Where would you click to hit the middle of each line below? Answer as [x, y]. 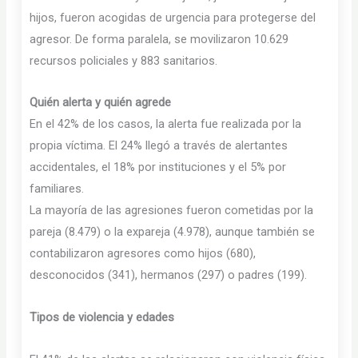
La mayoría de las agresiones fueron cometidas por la [172, 211]
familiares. [57, 189]
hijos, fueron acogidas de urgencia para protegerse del [173, 17]
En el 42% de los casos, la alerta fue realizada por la [166, 124]
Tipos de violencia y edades [102, 318]
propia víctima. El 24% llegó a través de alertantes [159, 146]
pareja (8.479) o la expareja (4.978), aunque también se [173, 232]
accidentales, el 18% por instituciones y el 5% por [158, 167]
